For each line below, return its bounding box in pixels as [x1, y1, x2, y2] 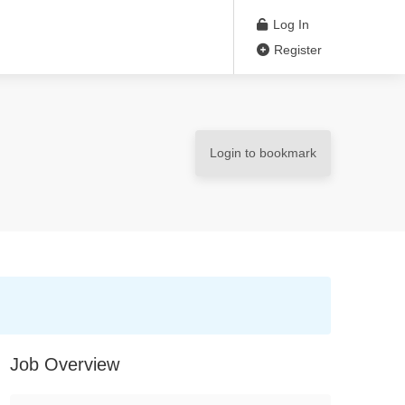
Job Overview [10, 354, 119, 374]
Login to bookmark [210, 145, 316, 160]
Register [270, 42, 322, 57]
